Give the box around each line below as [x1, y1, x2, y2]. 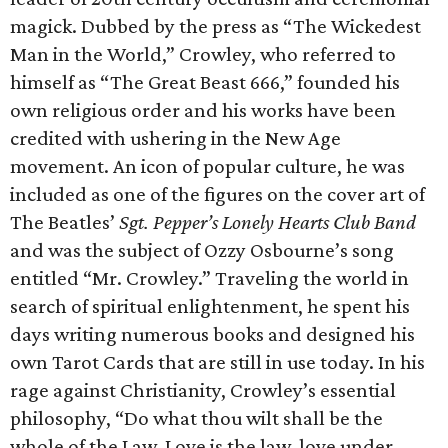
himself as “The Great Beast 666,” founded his [10, 70, 400, 94]
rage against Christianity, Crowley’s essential [10, 378, 396, 402]
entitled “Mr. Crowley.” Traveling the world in [10, 266, 409, 290]
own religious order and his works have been [10, 98, 396, 122]
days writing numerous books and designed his [10, 322, 415, 346]
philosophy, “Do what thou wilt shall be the [10, 406, 383, 430]
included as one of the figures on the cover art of [10, 182, 425, 206]
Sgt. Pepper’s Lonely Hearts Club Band [119, 210, 416, 234]
